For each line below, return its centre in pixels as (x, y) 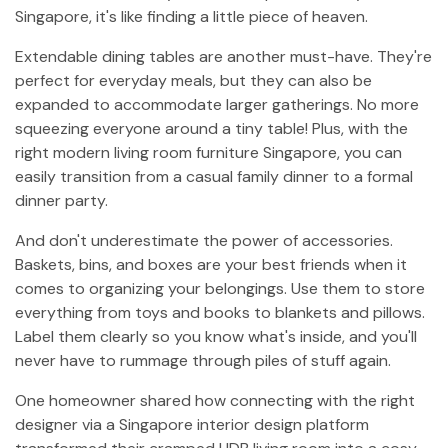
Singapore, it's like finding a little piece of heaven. (191, 16)
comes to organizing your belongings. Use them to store (220, 288)
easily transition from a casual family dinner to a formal (214, 176)
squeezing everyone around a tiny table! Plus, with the (211, 128)
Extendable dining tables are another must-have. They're (223, 56)
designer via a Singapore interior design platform (192, 424)
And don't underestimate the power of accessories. (204, 240)
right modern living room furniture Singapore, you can (208, 152)
